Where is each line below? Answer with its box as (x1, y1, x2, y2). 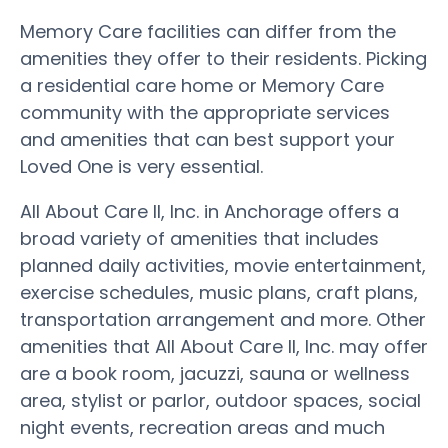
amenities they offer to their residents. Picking (20, 45, 427, 71)
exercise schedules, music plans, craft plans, (20, 279, 418, 305)
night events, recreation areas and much (20, 414, 385, 440)
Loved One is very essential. (20, 153, 263, 179)
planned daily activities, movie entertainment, (20, 252, 426, 278)
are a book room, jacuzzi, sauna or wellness (20, 360, 410, 386)
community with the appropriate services (20, 99, 390, 125)
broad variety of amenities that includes (20, 225, 379, 251)
